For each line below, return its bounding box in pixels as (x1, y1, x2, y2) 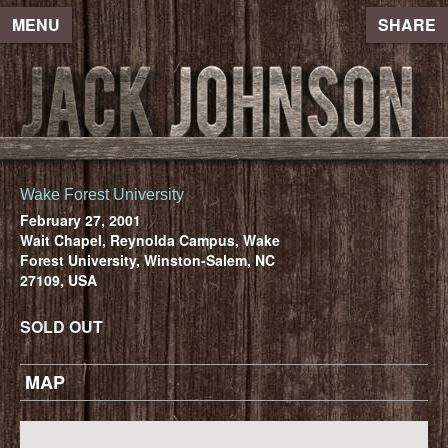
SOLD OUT (20, 314, 103, 338)
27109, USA (20, 269, 97, 290)
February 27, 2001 (20, 209, 141, 230)
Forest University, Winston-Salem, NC (20, 249, 275, 270)
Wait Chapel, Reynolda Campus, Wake (20, 229, 280, 250)
